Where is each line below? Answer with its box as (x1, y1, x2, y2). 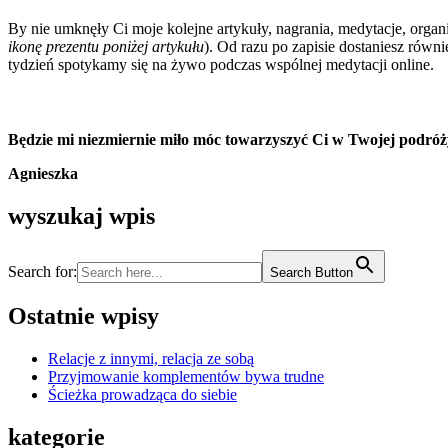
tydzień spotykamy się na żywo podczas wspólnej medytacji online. (8, 56, 434, 73)
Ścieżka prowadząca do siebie (48, 385, 237, 403)
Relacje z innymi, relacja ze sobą (48, 349, 254, 367)
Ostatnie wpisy (8, 302, 159, 329)
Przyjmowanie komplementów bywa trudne (48, 367, 324, 385)
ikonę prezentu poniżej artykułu (8, 38, 204, 55)
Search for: (8, 262, 77, 280)
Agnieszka (8, 165, 78, 182)
